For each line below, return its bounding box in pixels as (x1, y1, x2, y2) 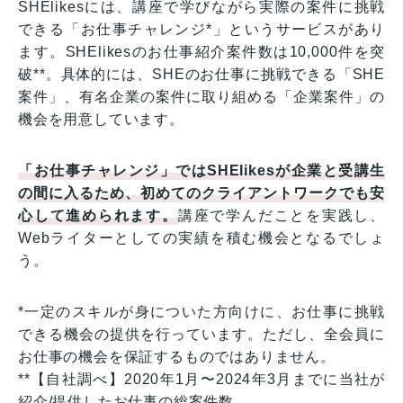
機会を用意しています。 (18, 112, 184, 128)
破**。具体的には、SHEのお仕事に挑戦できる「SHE (18, 67, 385, 83)
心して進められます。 (18, 208, 178, 224)
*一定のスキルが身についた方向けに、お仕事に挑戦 (18, 304, 385, 320)
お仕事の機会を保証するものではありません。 (18, 349, 336, 365)
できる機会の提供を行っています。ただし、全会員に (18, 327, 385, 343)
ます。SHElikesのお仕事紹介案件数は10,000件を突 (18, 44, 385, 60)
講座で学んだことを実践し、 (177, 208, 386, 224)
